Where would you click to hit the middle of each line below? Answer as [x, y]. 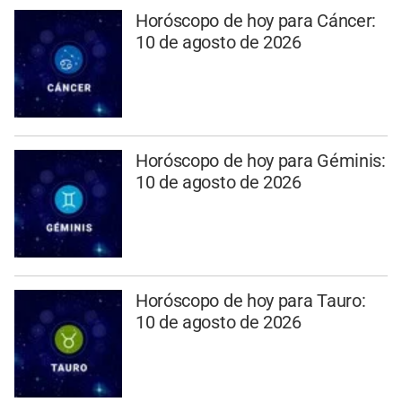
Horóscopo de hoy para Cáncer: [256, 21]
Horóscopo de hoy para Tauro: [250, 300]
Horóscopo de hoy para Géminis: [260, 160]
